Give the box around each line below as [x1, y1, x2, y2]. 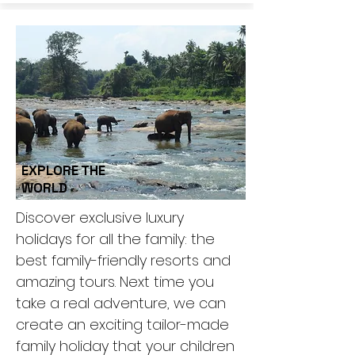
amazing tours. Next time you [16, 272, 214, 292]
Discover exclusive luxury [16, 208, 184, 227]
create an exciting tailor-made [16, 315, 229, 334]
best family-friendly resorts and [16, 250, 231, 270]
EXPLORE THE [21, 162, 105, 179]
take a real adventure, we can [16, 293, 226, 313]
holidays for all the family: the [16, 229, 215, 249]
